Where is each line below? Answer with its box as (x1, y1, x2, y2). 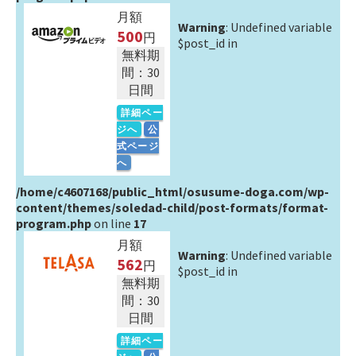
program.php (16, 215, 91, 231)
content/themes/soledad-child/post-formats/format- (16, 199, 328, 215)
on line (91, 215, 133, 231)
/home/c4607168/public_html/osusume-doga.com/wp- (16, 184, 329, 199)
